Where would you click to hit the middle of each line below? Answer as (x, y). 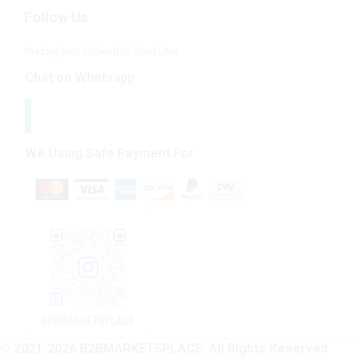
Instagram (51, 51)
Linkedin (106, 51)
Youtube (156, 51)
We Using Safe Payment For (109, 153)
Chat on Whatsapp (80, 78)
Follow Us (56, 18)
